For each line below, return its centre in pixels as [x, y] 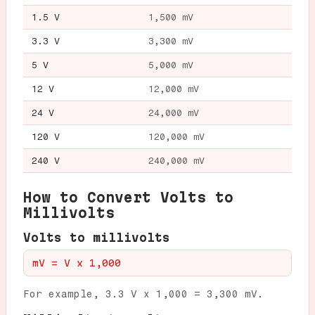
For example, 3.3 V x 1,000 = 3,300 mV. [143, 294]
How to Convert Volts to [128, 197]
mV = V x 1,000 [77, 263]
